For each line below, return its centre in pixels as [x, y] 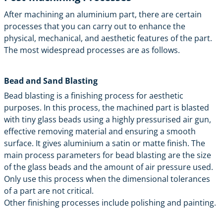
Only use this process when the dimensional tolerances [107, 179]
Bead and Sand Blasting [51, 81]
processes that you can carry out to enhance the [95, 26]
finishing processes [64, 202]
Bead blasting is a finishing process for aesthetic [94, 95]
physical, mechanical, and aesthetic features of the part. [108, 38]
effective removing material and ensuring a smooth [100, 131]
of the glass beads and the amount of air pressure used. [109, 167]
